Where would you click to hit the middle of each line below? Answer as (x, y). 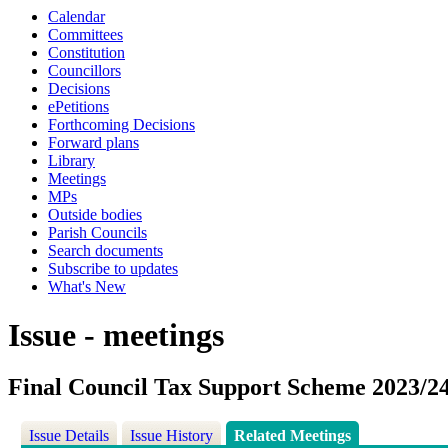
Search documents (105, 250)
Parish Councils (97, 232)
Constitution (86, 52)
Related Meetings (293, 436)
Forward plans (93, 142)
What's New (87, 286)
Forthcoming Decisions (121, 124)
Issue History (172, 436)
